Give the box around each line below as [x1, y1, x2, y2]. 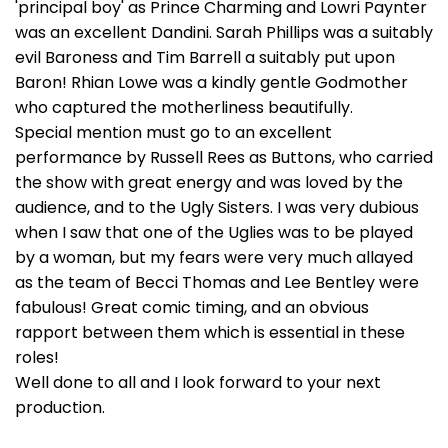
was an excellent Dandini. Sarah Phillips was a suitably [15, 21, 433, 44]
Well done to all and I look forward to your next [15, 371, 381, 394]
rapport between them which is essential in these [15, 321, 405, 344]
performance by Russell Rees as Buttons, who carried [15, 146, 433, 169]
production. [15, 396, 105, 419]
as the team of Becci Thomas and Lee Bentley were [15, 271, 419, 294]
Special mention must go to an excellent [15, 121, 332, 144]
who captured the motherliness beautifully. [15, 96, 353, 119]
